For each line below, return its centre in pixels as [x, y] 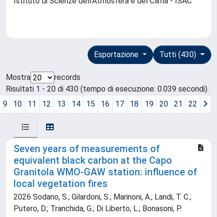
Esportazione [117, 55]
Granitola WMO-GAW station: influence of [105, 172]
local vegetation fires [61, 184]
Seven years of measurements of [87, 149]
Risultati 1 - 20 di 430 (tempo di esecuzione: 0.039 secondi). [107, 89]
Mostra [18, 77]
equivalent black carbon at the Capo [93, 161]
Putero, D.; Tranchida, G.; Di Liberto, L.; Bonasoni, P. [98, 209]
